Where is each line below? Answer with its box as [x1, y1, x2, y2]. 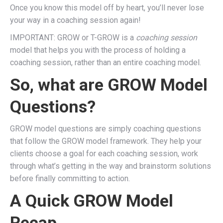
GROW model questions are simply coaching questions [10, 123, 201, 133]
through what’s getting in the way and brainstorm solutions [10, 161, 211, 171]
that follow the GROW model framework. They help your [10, 136, 202, 146]
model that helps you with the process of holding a [10, 45, 186, 55]
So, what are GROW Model [10, 74, 208, 95]
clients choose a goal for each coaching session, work [10, 148, 198, 158]
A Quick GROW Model [10, 190, 173, 211]
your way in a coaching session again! [10, 15, 141, 25]
